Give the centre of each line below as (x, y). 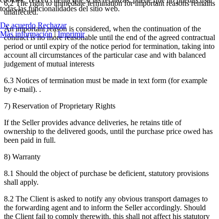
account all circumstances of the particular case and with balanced (105, 55)
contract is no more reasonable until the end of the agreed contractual (109, 37)
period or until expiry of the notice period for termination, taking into (109, 46)
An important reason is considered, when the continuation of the (102, 28)
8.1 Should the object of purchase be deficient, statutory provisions (106, 173)
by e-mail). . (22, 89)
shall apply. (21, 182)
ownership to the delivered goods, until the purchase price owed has (108, 131)
